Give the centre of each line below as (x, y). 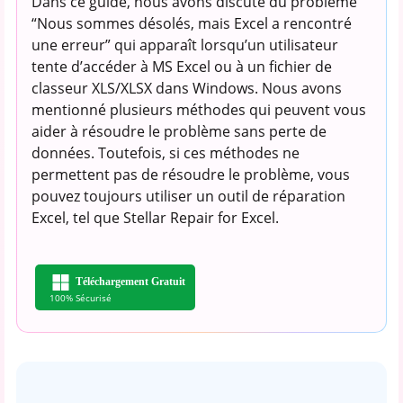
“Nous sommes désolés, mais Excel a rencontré (191, 23)
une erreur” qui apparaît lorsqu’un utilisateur (184, 45)
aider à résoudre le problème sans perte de (179, 131)
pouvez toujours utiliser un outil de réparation (188, 196)
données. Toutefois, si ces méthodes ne (165, 152)
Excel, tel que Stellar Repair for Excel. (155, 217)
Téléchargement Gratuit (131, 281)
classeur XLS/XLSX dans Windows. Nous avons (186, 88)
